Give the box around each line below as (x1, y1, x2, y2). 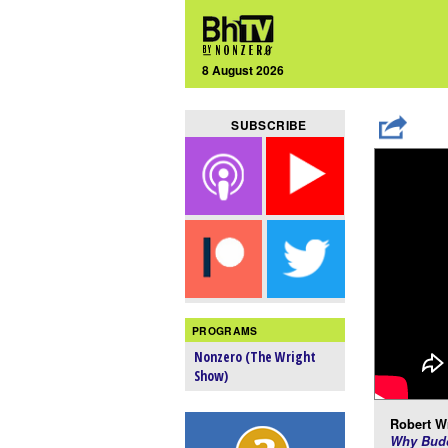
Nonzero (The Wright (194, 347, 317, 367)
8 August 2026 (202, 60, 285, 79)
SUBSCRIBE (231, 116, 307, 135)
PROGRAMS (192, 322, 258, 338)
